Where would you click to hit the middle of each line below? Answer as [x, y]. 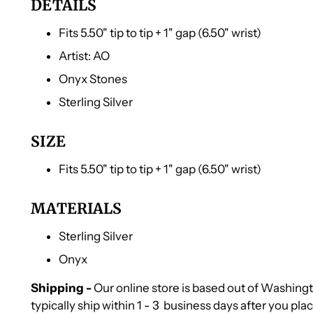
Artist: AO [85, 56]
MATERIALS [78, 208]
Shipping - [63, 287]
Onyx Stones [93, 79]
